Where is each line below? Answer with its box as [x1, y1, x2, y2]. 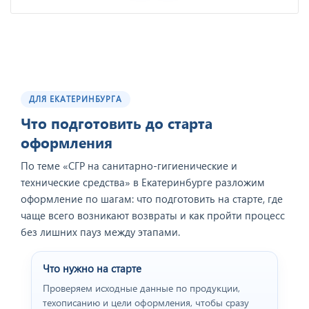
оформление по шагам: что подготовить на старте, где [21, 192, 283, 206]
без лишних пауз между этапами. [21, 225, 180, 239]
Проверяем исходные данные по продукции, [43, 281, 240, 295]
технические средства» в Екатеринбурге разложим [21, 175, 265, 190]
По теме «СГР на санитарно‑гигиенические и [21, 159, 237, 173]
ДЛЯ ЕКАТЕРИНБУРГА [29, 94, 123, 105]
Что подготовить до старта [21, 112, 212, 134]
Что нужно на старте [43, 261, 141, 276]
